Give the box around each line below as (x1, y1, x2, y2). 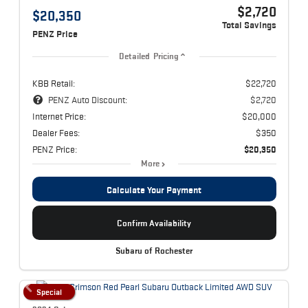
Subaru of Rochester (115, 246, 192, 256)
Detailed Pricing (118, 52, 179, 62)
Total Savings (221, 20, 276, 31)
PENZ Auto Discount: (47, 94, 127, 106)
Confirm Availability (117, 217, 191, 228)
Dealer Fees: (32, 127, 80, 139)
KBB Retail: (32, 78, 75, 89)
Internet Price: (32, 111, 86, 122)
